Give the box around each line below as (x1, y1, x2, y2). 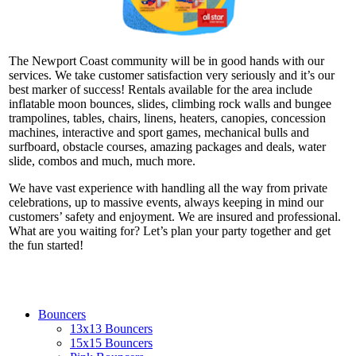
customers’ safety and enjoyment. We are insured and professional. (9, 209, 341, 223)
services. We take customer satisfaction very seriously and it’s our (9, 68, 335, 82)
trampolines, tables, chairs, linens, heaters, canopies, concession (9, 110, 326, 125)
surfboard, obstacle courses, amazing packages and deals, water (9, 139, 326, 153)
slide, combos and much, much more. (9, 153, 195, 168)
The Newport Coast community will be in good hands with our (9, 53, 324, 68)
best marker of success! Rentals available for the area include (9, 82, 312, 96)
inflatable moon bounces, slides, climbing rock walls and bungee (9, 96, 331, 110)
